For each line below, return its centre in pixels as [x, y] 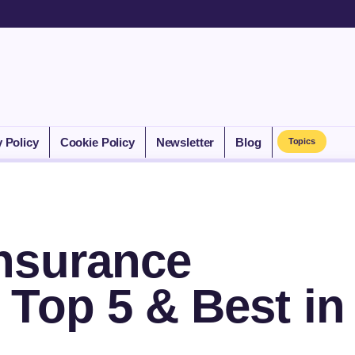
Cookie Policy [97, 142]
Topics [302, 141]
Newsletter [185, 142]
